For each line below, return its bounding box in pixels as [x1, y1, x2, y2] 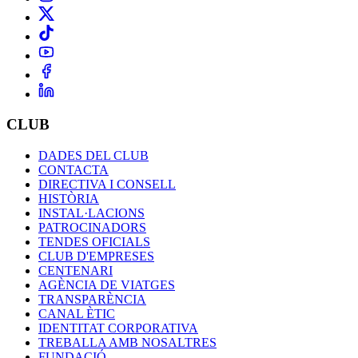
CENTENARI [38, 263, 113, 277]
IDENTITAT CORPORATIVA [38, 320, 198, 335]
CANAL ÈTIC [38, 306, 115, 320]
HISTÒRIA [38, 191, 99, 205]
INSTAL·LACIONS [38, 205, 145, 220]
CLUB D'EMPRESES [38, 249, 154, 263]
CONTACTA [38, 162, 109, 177]
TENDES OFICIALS [38, 234, 150, 249]
